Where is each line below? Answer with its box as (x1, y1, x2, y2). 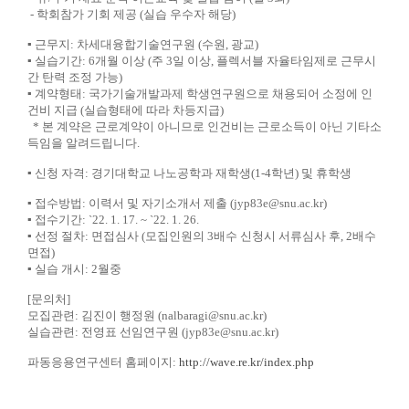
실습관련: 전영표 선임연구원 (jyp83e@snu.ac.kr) (27, 325, 278, 339)
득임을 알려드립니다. (27, 136, 140, 150)
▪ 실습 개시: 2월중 (27, 262, 121, 276)
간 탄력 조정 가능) (27, 70, 122, 84)
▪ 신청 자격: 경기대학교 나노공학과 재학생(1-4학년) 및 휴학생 (27, 166, 351, 180)
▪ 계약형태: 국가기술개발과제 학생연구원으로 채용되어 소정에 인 (27, 87, 372, 100)
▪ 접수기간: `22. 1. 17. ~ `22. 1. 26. (27, 213, 204, 226)
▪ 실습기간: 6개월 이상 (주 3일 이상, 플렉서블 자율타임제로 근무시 (27, 54, 376, 68)
